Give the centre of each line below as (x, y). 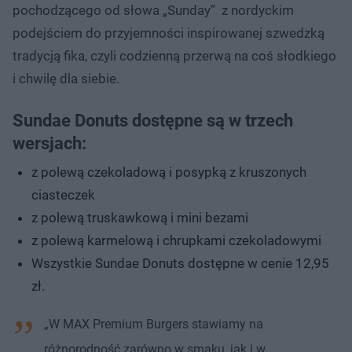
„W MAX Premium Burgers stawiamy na (154, 324)
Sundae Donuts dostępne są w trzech (153, 120)
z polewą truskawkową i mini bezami (140, 217)
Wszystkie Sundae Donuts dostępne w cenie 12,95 (180, 263)
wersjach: (49, 143)
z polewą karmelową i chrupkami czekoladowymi (176, 240)
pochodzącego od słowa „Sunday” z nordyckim (153, 10)
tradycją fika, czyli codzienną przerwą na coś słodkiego (174, 55)
